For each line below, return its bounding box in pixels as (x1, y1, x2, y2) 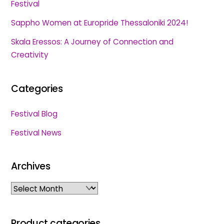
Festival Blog (11, 108, 58, 119)
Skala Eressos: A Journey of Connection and (11, 36, 174, 47)
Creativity (11, 49, 49, 60)
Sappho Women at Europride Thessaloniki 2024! (11, 17, 188, 28)
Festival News (11, 127, 62, 138)
